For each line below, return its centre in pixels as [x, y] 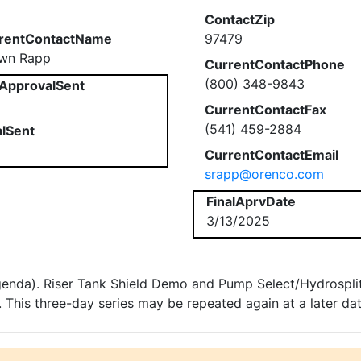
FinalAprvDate [251, 201]
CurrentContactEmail [272, 155]
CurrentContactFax [266, 110]
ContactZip [240, 19]
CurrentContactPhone [275, 64]
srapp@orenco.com [264, 174]
